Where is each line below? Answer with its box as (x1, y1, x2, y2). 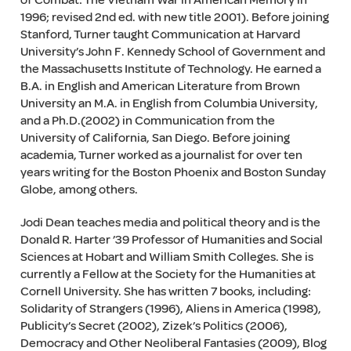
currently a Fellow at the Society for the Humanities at (20, 266, 316, 282)
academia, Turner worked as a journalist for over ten (20, 147, 302, 163)
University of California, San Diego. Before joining (20, 130, 290, 146)
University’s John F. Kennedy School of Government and (20, 44, 325, 60)
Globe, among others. (20, 182, 138, 197)
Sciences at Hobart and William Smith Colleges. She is (20, 249, 313, 265)
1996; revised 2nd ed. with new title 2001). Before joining (20, 9, 329, 25)
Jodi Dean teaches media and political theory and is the (20, 215, 320, 230)
